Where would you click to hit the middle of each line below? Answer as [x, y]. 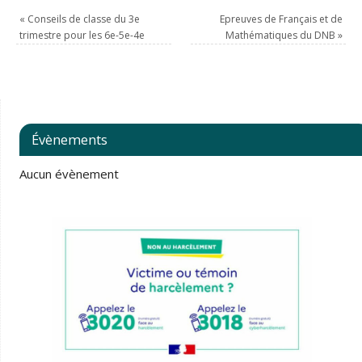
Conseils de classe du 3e [83, 19]
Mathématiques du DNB [281, 35]
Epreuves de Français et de [281, 19]
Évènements [69, 139]
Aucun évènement [69, 174]
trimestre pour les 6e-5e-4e [82, 35]
